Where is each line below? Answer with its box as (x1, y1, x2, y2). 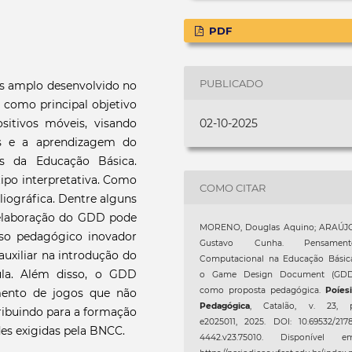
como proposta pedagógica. (200, 285, 325, 296)
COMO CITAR (200, 181, 266, 194)
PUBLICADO (200, 76, 264, 90)
